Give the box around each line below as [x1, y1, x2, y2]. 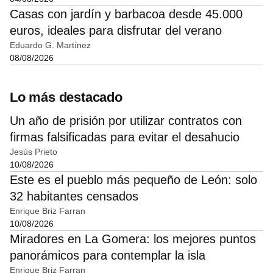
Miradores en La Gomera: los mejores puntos [10, 232, 256, 246]
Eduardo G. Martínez [10, 40, 91, 50]
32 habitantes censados [10, 190, 138, 204]
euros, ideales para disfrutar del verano [10, 23, 222, 37]
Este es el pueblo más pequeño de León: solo [10, 173, 257, 187]
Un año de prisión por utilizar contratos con [10, 114, 242, 128]
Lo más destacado [10, 90, 122, 105]
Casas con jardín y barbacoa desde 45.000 [10, 7, 243, 21]
